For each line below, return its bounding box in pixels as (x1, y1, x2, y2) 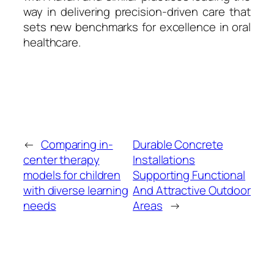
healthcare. (23, 34, 81, 50)
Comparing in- (40, 136, 113, 153)
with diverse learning (23, 182, 128, 199)
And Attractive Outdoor (133, 182, 251, 199)
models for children (23, 167, 121, 183)
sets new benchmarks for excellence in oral (23, 18, 251, 35)
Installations (133, 152, 195, 168)
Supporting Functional (133, 167, 246, 183)
